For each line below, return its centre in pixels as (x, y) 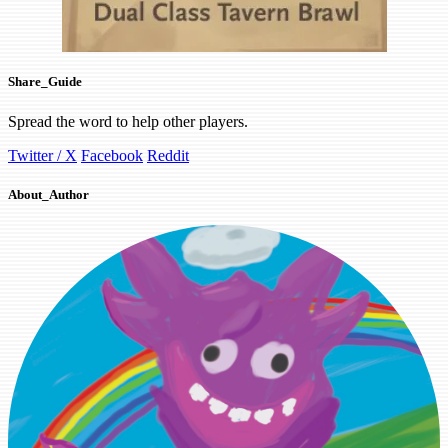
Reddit (168, 155)
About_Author (48, 194)
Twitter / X (42, 155)
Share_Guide (45, 82)
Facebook (112, 155)
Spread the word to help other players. (128, 121)
